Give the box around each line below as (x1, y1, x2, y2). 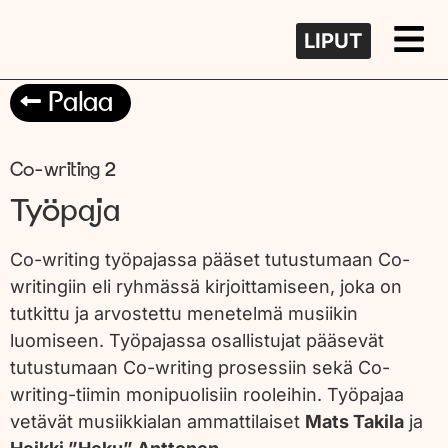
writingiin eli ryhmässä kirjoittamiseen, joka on (10, 276, 402, 297)
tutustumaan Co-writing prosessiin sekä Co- (10, 357, 390, 378)
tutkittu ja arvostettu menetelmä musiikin (10, 303, 358, 324)
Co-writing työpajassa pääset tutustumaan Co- (10, 249, 410, 270)
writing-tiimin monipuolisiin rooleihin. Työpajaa (10, 384, 404, 405)
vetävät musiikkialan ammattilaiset (10, 411, 305, 432)
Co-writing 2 (10, 160, 117, 180)
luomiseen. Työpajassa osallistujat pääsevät (10, 330, 384, 351)
